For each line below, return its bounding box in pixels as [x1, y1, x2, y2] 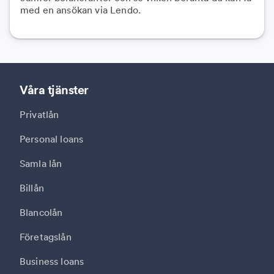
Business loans [20, 255, 84, 267]
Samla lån [20, 157, 62, 169]
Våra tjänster [20, 82, 89, 97]
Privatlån [20, 108, 59, 120]
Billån [20, 182, 44, 194]
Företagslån [20, 231, 72, 243]
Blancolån [20, 206, 63, 218]
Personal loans [20, 133, 84, 145]
